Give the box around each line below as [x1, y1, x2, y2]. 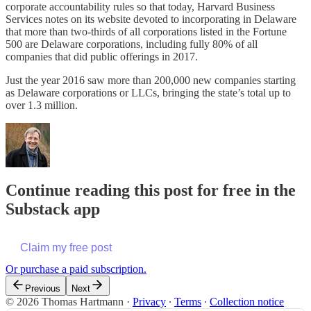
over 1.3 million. [6, 99, 78, 111]
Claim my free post [20, 241, 112, 253]
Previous [25, 283, 60, 294]
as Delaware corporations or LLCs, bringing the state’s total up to [6, 86, 291, 99]
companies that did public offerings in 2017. [6, 50, 198, 62]
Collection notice [210, 295, 284, 308]
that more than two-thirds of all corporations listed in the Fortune [6, 25, 287, 37]
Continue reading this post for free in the [6, 180, 296, 199]
